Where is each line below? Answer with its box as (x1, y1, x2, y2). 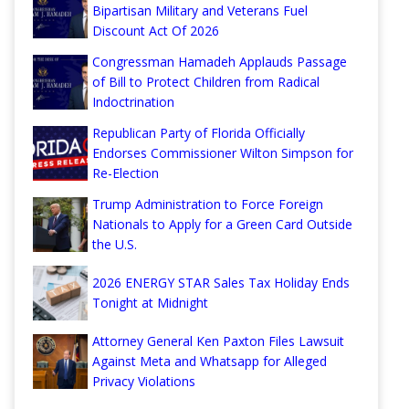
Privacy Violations (92, 372, 195, 391)
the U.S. (92, 236, 137, 254)
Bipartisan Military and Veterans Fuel (92, 2, 308, 20)
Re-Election (92, 164, 159, 183)
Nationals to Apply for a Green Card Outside (92, 215, 352, 234)
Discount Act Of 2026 (92, 22, 219, 40)
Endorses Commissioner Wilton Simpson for (92, 144, 353, 163)
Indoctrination (92, 93, 174, 111)
